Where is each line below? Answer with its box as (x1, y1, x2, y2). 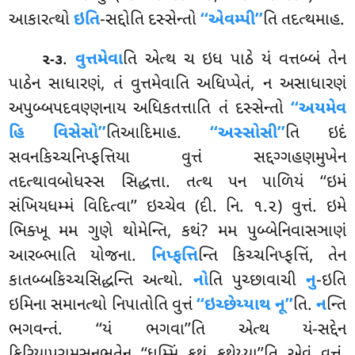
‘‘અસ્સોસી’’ (209, 123, 285, 146)
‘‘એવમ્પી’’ (200, 10, 264, 32)
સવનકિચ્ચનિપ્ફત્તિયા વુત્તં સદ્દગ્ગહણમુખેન (9, 147, 346, 170)
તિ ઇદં (284, 123, 346, 146)
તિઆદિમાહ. (106, 123, 210, 146)
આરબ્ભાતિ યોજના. (9, 246, 151, 269)
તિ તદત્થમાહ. (263, 10, 345, 32)
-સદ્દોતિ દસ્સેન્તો (100, 10, 201, 32)
